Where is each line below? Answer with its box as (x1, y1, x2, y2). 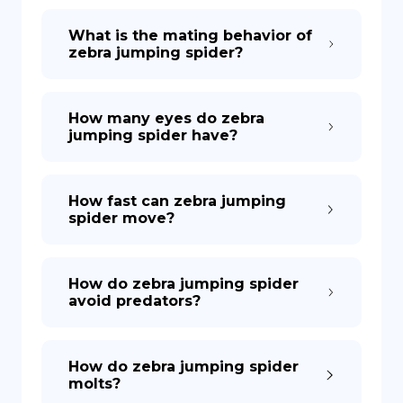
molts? (68, 375, 121, 392)
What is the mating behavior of (68, 27, 312, 44)
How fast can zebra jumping (68, 193, 286, 210)
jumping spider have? (68, 127, 237, 144)
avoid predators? (68, 292, 201, 309)
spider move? (68, 210, 175, 227)
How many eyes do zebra (68, 110, 264, 127)
